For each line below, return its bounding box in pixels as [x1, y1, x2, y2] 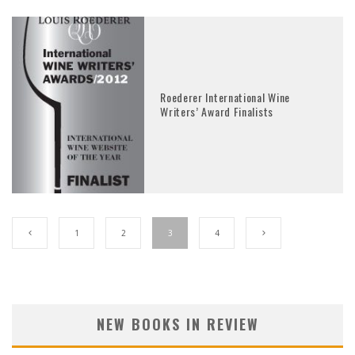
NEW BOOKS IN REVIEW [96, 313, 259, 334]
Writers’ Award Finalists [160, 103, 273, 120]
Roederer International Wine [160, 89, 291, 106]
